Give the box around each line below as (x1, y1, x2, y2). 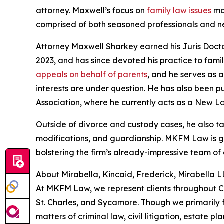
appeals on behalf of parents (36, 69, 147, 80)
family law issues (147, 5, 211, 16)
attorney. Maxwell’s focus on (36, 5, 147, 16)
